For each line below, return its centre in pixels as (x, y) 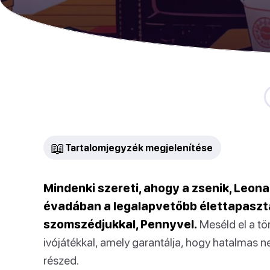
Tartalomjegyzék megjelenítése (139, 148)
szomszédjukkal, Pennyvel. (120, 224)
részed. (61, 260)
